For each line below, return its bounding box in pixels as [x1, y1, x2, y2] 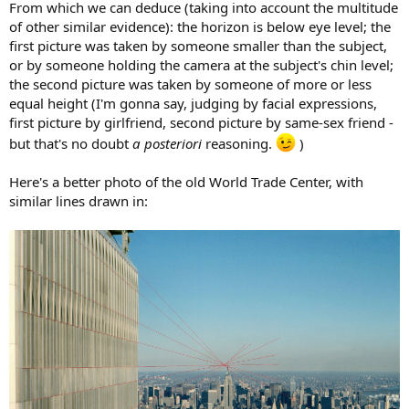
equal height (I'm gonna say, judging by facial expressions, [9, 93, 377, 112]
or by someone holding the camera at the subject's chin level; [9, 55, 393, 74]
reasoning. [205, 133, 276, 152]
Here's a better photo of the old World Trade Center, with [9, 172, 363, 191]
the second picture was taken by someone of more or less [9, 74, 372, 93]
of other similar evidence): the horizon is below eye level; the [9, 16, 391, 36]
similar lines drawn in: [9, 191, 148, 210]
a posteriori [132, 133, 205, 152]
